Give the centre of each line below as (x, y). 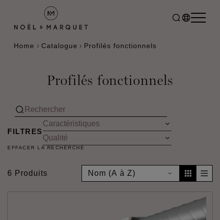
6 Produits (27, 173)
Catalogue (59, 46)
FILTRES (25, 131)
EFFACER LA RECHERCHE (46, 148)
